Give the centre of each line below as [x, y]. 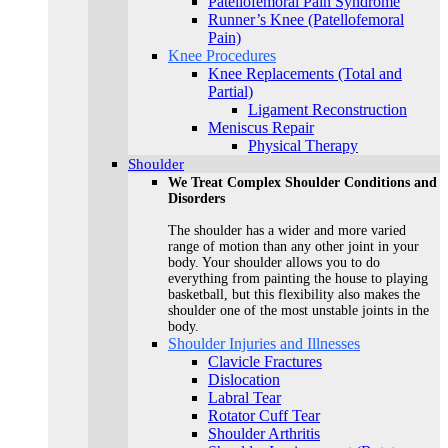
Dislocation [244, 379]
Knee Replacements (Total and [305, 73]
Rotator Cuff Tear [264, 415]
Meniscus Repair [261, 127]
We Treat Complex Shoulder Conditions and [302, 182]
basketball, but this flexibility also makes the [294, 294]
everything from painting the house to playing [298, 278]
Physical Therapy [303, 145]
